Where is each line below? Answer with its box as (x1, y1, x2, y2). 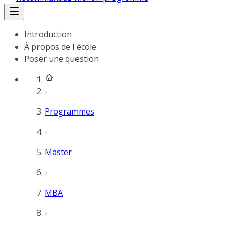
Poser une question (24, 53, 99, 64)
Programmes (45, 106, 94, 117)
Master (45, 146, 72, 158)
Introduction (24, 29, 72, 40)
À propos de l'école (24, 41, 96, 52)
